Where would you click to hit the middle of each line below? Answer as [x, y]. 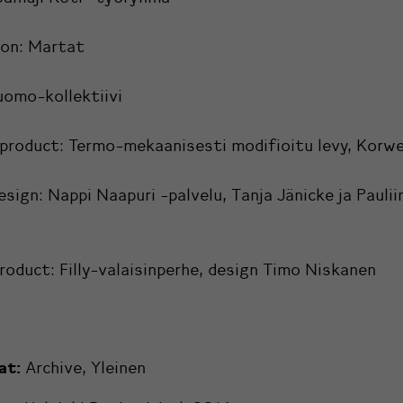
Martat [56, 47]
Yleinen [118, 368]
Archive [54, 368]
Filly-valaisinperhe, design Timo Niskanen [218, 270]
